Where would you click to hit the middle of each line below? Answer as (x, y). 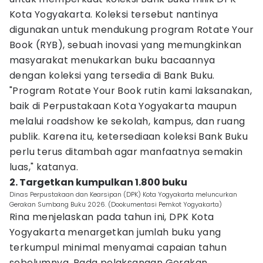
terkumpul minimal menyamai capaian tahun (118, 247)
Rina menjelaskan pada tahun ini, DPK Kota (112, 217)
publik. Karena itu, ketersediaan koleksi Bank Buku (129, 136)
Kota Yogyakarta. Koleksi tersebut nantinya (114, 14)
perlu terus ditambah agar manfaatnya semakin (126, 152)
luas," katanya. (44, 167)
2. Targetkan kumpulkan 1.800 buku (98, 182)
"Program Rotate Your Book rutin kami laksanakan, (131, 91)
